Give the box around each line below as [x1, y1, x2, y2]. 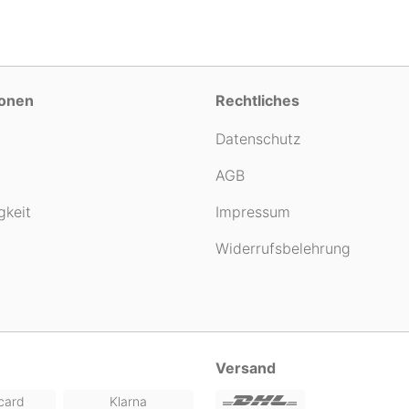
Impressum [215, 203, 290, 221]
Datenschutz [215, 130, 300, 148]
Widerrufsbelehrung [215, 239, 351, 257]
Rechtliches [215, 91, 299, 110]
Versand [215, 359, 276, 377]
